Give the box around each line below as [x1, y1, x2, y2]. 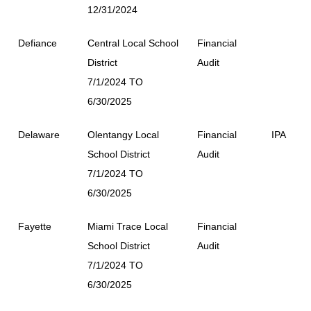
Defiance [18, 37, 57, 49]
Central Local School [87, 37, 178, 49]
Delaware [18, 128, 60, 140]
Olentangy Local [87, 128, 159, 140]
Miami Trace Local [87, 220, 168, 232]
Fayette [18, 220, 51, 232]
